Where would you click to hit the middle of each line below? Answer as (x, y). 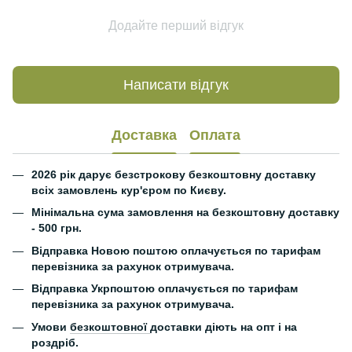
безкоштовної (110, 326)
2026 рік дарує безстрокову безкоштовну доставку (174, 174)
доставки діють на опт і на (224, 326)
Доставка (144, 135)
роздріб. (55, 342)
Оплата (215, 135)
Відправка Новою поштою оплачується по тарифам (176, 250)
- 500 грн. (57, 228)
